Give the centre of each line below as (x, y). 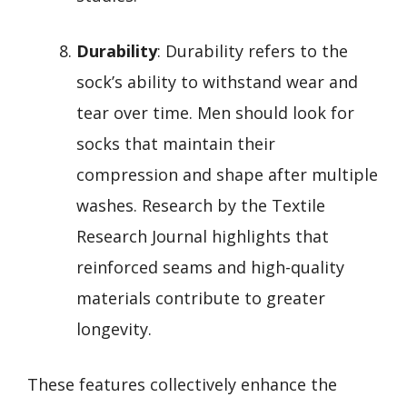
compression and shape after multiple (227, 174)
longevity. (114, 328)
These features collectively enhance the (182, 384)
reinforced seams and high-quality (210, 267)
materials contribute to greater (201, 298)
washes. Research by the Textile (201, 205)
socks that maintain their (176, 143)
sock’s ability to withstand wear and (217, 81)
